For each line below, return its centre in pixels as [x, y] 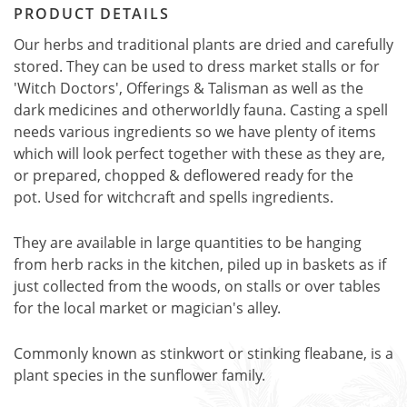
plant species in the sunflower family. [139, 375]
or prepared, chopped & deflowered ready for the [184, 175]
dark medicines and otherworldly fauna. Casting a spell [201, 110]
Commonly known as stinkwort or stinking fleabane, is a [203, 353]
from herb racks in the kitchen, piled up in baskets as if [200, 264]
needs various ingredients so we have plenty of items [195, 132]
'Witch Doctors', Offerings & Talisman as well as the [189, 88]
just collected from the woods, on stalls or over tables [197, 286]
